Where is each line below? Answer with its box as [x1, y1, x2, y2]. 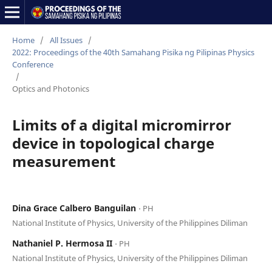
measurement [12, 151, 115, 171]
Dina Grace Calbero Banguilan [12, 202, 138, 214]
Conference [12, 58, 53, 70]
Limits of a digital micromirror [12, 114, 231, 135]
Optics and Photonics [12, 83, 89, 94]
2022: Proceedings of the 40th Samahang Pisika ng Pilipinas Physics [12, 46, 254, 58]
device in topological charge [12, 132, 214, 153]
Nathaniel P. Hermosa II [12, 237, 115, 249]
